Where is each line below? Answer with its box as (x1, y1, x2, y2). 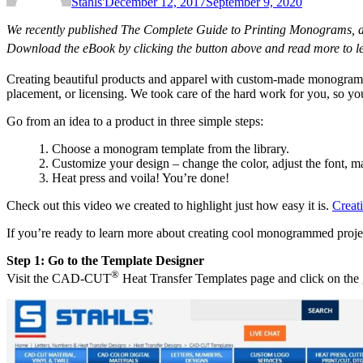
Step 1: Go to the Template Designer (6, 254, 204, 268)
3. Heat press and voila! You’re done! (39, 171, 229, 186)
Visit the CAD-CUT (6, 271, 111, 286)
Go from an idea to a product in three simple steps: (6, 114, 263, 129)
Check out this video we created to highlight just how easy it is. (6, 199, 332, 213)
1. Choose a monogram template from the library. (39, 142, 289, 156)
